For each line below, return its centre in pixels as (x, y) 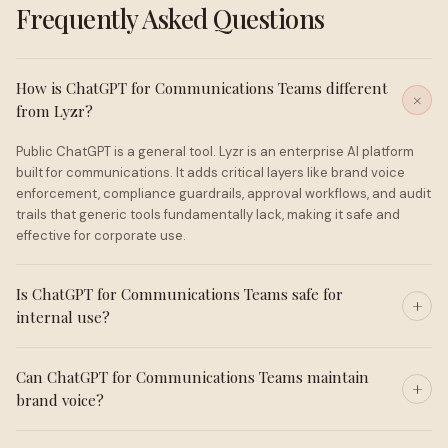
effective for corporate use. (101, 235)
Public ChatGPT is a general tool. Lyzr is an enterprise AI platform (215, 151)
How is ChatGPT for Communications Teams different (202, 88)
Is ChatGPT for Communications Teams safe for (179, 294)
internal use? (63, 317)
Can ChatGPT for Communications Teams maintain (192, 377)
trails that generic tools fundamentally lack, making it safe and (208, 214)
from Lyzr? (54, 111)
